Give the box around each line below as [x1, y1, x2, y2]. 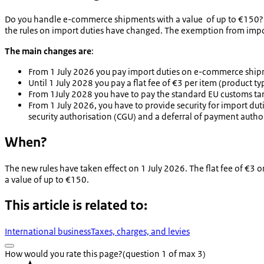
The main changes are [5, 45, 91, 57]
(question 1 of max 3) [123, 247, 206, 259]
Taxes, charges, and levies [91, 225, 190, 237]
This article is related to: [5, 196, 147, 214]
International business [5, 225, 91, 237]
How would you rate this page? [5, 247, 123, 259]
